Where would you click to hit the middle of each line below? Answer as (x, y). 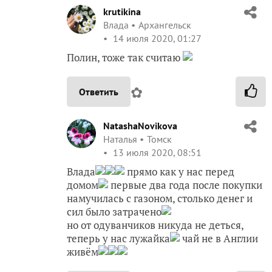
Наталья (120, 139)
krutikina (122, 12)
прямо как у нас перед (179, 172)
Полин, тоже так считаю (125, 58)
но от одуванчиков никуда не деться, (155, 225)
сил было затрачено (114, 212)
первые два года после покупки (185, 185)
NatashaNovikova (140, 126)
